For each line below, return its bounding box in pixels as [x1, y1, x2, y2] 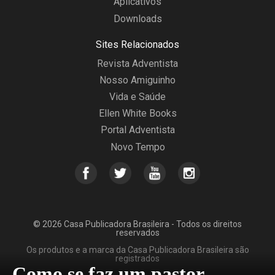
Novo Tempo [110, 141, 165, 153]
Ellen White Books [98, 107, 177, 120]
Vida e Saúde [109, 91, 166, 103]
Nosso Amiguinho [99, 74, 176, 86]
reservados [115, 227, 160, 238]
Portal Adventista [100, 124, 175, 136]
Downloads [113, 12, 162, 25]
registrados [115, 253, 160, 263]
